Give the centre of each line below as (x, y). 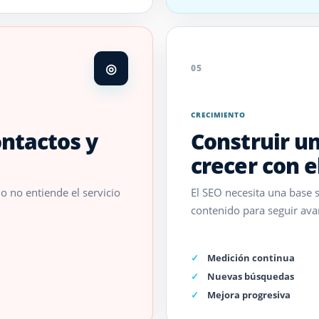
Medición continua (251, 258)
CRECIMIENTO (218, 114)
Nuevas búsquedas (251, 276)
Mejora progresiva (249, 295)
